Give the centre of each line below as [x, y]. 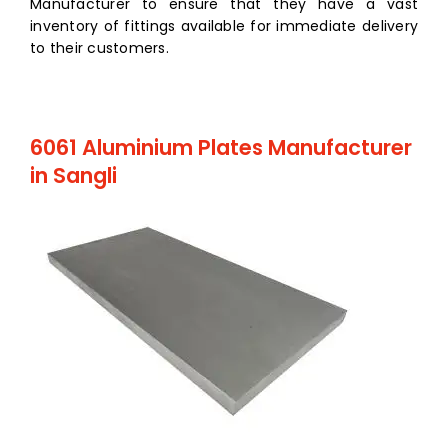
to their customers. [99, 48]
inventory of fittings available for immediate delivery [224, 26]
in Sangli [73, 176]
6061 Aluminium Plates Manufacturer [221, 148]
